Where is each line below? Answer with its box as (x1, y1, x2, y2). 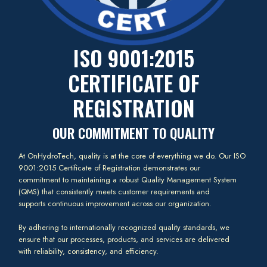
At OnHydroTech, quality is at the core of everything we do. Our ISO (18, 150, 246, 162)
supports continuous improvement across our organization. (18, 198, 212, 210)
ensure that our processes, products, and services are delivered (18, 234, 230, 246)
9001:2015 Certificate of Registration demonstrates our (18, 162, 201, 174)
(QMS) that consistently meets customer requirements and (18, 186, 210, 198)
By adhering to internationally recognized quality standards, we (18, 222, 230, 234)
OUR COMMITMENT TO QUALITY (52, 123, 215, 143)
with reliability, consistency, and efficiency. (18, 246, 159, 257)
